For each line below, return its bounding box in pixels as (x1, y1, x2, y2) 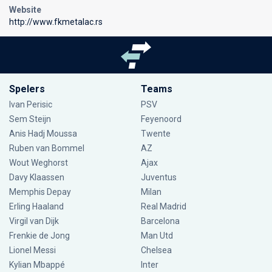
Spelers (9, 83, 45, 95)
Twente (140, 129, 171, 139)
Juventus (140, 172, 177, 183)
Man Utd (140, 231, 173, 241)
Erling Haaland (9, 202, 64, 212)
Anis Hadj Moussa (9, 129, 77, 139)
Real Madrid (140, 202, 186, 212)
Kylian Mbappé (9, 260, 65, 270)
